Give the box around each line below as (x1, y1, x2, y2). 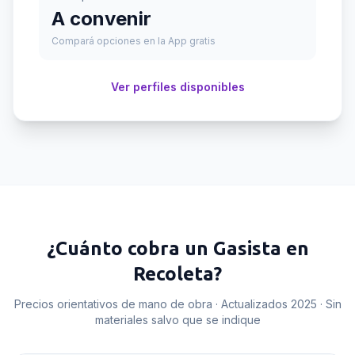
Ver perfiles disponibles (110, 80, 245, 94)
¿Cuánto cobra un (46, 238, 213, 259)
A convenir (52, 7, 151, 30)
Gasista (212, 238, 281, 259)
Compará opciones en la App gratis (52, 35, 216, 47)
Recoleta (133, 263, 213, 284)
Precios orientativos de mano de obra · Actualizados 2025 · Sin (13, 297, 342, 311)
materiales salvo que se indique (94, 313, 261, 326)
